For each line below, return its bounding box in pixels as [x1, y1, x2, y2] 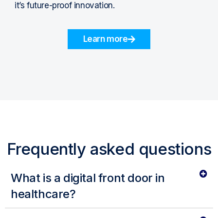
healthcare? [11, 187, 76, 201]
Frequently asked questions [6, 139, 212, 159]
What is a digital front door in [11, 171, 165, 185]
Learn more [83, 34, 128, 44]
